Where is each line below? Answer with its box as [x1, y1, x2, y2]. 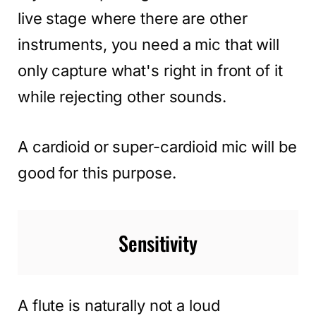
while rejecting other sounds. [18, 87, 226, 106]
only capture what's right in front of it [18, 61, 283, 80]
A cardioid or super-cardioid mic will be [18, 137, 297, 156]
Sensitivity [119, 227, 197, 257]
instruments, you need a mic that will [18, 35, 279, 54]
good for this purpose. [18, 163, 176, 182]
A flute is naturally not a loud [18, 296, 220, 315]
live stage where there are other [18, 8, 248, 28]
